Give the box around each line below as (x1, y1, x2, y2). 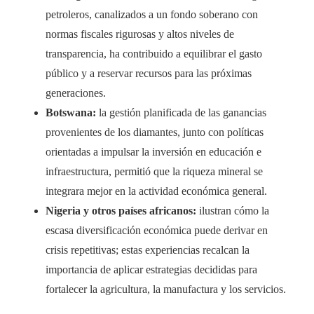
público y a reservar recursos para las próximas (46, 67, 252, 80)
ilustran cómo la (196, 205, 269, 217)
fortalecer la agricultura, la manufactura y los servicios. (46, 283, 286, 296)
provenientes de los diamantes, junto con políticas (46, 126, 264, 139)
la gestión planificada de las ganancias (96, 107, 266, 119)
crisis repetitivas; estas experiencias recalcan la (46, 244, 250, 257)
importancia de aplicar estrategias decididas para (46, 264, 257, 276)
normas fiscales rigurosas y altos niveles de (46, 28, 234, 41)
